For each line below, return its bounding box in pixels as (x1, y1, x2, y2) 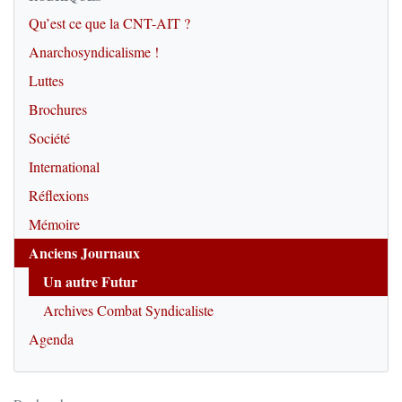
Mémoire (29, 214, 80, 233)
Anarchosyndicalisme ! (29, 42, 159, 61)
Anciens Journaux (29, 242, 140, 263)
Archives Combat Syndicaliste (43, 301, 214, 319)
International (29, 157, 100, 176)
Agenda (29, 329, 74, 348)
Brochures (29, 100, 87, 118)
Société (29, 128, 70, 147)
